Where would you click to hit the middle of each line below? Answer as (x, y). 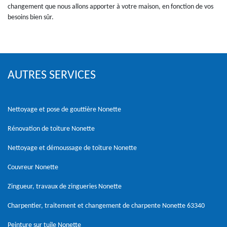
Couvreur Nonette (33, 167)
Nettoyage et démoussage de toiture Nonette (72, 148)
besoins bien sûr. (31, 17)
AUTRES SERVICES (52, 75)
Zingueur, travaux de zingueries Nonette (65, 186)
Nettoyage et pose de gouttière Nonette (64, 109)
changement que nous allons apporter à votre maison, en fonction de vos (110, 7)
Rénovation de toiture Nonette (51, 129)
